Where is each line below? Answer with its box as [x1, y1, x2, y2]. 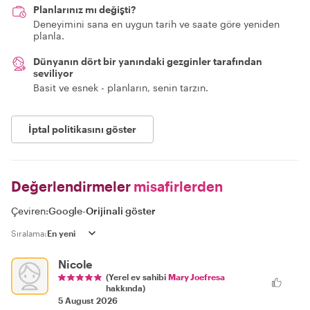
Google [48, 205, 83, 217]
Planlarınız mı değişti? [33, 3, 136, 15]
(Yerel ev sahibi [106, 272, 168, 282]
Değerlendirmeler [11, 178, 131, 194]
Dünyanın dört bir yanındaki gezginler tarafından [33, 55, 262, 67]
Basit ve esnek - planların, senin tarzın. [33, 82, 208, 93]
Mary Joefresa [168, 272, 225, 282]
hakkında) [106, 283, 145, 293]
